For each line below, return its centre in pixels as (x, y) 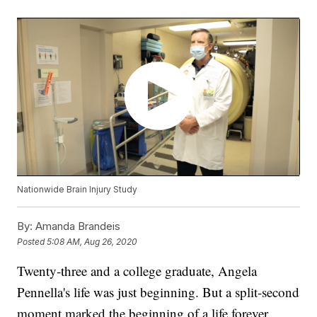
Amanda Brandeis (77, 226)
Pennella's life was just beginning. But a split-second (158, 292)
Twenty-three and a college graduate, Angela (137, 271)
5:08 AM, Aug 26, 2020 (92, 241)
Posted (32, 241)
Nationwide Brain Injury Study (77, 190)
